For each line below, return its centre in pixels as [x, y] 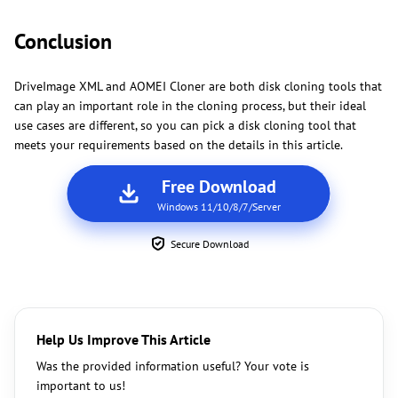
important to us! [81, 386]
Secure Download [210, 244]
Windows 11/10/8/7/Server [219, 207]
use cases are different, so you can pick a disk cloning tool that [185, 126]
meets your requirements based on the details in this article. [179, 145]
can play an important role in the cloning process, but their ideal [190, 106]
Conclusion [63, 42]
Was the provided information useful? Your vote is [173, 366]
